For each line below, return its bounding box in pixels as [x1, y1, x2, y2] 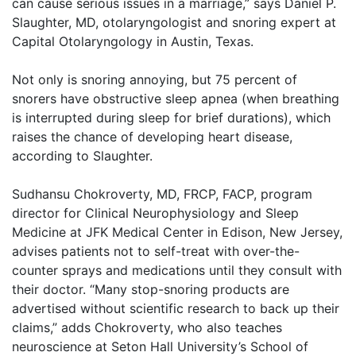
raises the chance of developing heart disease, [12, 129, 292, 145]
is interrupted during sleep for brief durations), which [12, 110, 331, 126]
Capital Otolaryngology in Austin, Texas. [12, 33, 253, 49]
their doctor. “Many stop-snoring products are [12, 281, 289, 297]
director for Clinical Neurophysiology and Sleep [12, 205, 299, 221]
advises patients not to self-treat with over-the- [12, 243, 300, 259]
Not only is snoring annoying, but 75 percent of [12, 72, 297, 87]
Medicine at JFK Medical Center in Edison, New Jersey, [12, 224, 342, 240]
